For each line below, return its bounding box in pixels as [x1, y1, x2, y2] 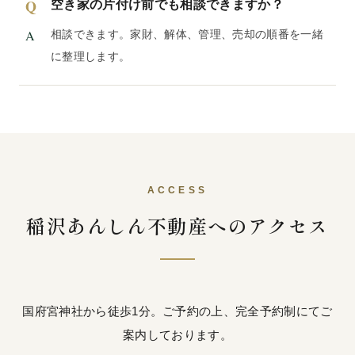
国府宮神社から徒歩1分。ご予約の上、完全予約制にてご [22, 303, 333, 318]
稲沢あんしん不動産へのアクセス [26, 211, 329, 239]
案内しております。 [123, 327, 232, 342]
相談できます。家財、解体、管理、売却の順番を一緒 [51, 27, 323, 40]
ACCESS [147, 184, 208, 196]
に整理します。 [51, 49, 131, 63]
